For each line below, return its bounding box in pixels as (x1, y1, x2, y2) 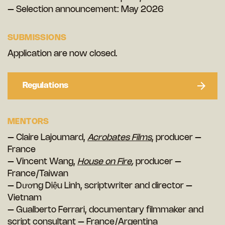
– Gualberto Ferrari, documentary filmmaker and (8, 206, 203, 214)
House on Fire (77, 158, 132, 166)
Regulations (23, 82, 68, 90)
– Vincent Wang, (8, 158, 77, 166)
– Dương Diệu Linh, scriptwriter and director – (8, 182, 192, 190)
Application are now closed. (8, 50, 118, 58)
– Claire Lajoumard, (8, 134, 87, 142)
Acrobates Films (87, 134, 152, 142)
